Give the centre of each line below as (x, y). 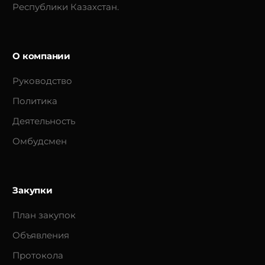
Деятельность (44, 121)
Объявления (41, 235)
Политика (35, 101)
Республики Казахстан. (66, 7)
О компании (41, 56)
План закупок (44, 215)
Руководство (43, 81)
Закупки (33, 190)
